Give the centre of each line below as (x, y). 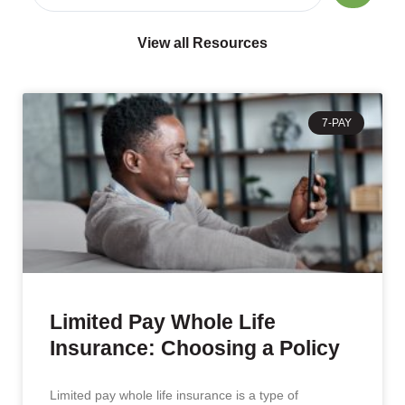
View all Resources (202, 42)
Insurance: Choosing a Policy (195, 348)
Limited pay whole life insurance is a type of (174, 395)
